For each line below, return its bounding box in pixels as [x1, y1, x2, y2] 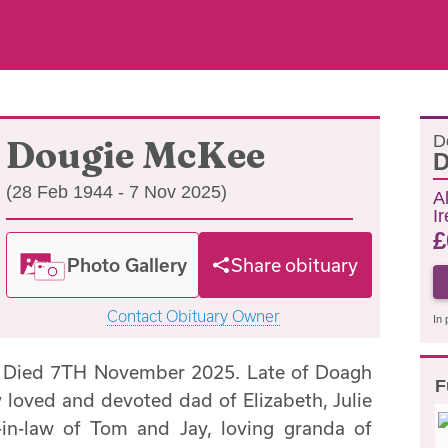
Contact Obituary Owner [106, 307, 280, 325]
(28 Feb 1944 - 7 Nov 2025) [6, 182, 227, 202]
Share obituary [231, 254, 359, 276]
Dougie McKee [6, 133, 265, 177]
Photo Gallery [67, 253, 188, 276]
